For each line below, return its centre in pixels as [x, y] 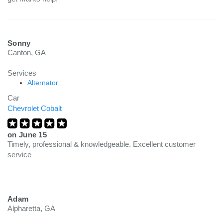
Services [22, 73]
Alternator [43, 83]
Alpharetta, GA [31, 208]
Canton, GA [27, 53]
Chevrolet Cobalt [35, 108]
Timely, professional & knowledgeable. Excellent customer [102, 144]
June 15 [33, 135]
